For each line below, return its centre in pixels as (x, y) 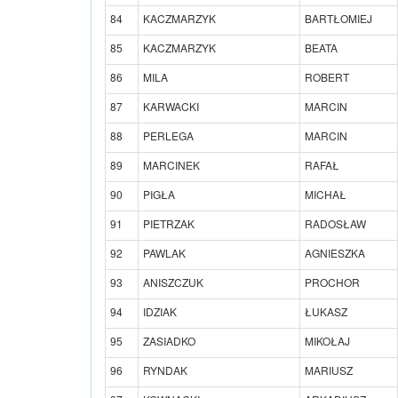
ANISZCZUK (173, 282)
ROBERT (327, 76)
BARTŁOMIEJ (338, 18)
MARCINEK (171, 164)
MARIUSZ (329, 370)
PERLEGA (168, 135)
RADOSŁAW (335, 223)
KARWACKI (171, 106)
